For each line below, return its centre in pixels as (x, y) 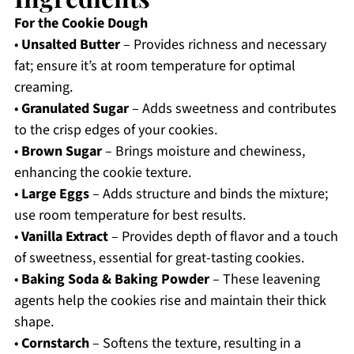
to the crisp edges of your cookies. (115, 130)
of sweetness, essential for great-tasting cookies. (159, 258)
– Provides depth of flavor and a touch (223, 237)
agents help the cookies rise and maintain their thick (170, 301)
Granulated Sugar (75, 109)
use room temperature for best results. (130, 216)
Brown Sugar (61, 152)
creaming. (43, 88)
